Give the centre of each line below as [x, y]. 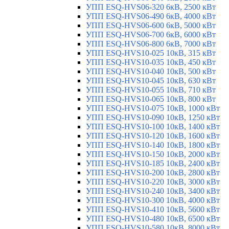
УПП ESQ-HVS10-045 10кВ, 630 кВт [151, 80]
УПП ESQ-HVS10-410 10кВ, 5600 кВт [153, 209]
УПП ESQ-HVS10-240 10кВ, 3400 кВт [153, 191]
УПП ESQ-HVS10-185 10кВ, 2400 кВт [153, 163]
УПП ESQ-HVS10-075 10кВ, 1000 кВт [153, 108]
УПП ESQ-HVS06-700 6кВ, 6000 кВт [151, 34]
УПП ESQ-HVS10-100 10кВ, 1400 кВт [153, 126]
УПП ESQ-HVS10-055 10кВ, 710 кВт [151, 89]
